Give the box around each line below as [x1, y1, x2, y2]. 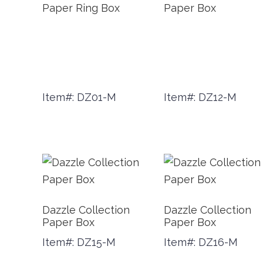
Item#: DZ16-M [163, 236, 238, 249]
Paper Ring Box [42, 2, 120, 14]
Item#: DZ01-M [42, 91, 116, 104]
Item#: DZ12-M [163, 91, 237, 104]
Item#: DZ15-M [42, 236, 116, 249]
